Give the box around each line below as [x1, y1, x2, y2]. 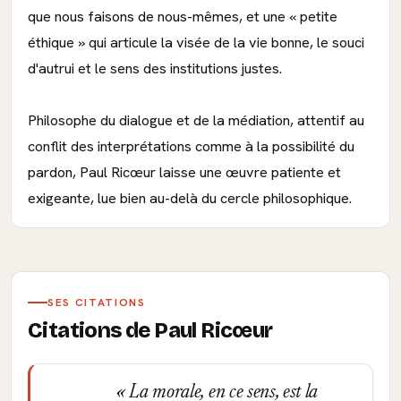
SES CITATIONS [47, 295, 146, 310]
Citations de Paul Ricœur [28, 318, 273, 343]
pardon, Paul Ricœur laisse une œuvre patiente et [28, 163, 341, 182]
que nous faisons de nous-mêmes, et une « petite [28, 7, 337, 26]
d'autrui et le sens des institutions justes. [28, 59, 282, 78]
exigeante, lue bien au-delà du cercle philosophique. [28, 189, 352, 208]
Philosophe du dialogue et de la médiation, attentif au [28, 111, 364, 130]
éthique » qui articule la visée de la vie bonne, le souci [28, 33, 364, 52]
